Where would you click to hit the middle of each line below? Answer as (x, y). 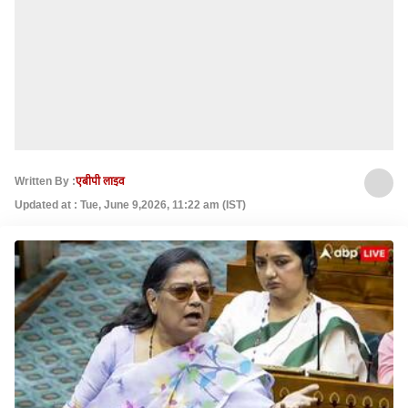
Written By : (45, 181)
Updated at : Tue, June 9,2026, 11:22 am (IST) (130, 205)
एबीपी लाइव (100, 181)
